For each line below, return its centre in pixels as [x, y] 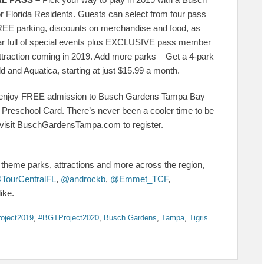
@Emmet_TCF [139, 179]
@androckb [83, 179]
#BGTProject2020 [69, 217]
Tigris [199, 217]
